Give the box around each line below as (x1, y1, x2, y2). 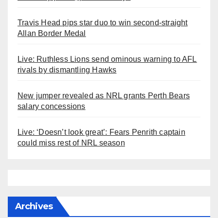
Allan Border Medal (18, 29, 86, 37)
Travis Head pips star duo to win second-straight (18, 18, 188, 27)
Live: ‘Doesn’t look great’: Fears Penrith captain (18, 127, 185, 136)
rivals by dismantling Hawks (18, 65, 117, 74)
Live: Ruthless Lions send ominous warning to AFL (18, 54, 197, 63)
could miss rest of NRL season (18, 138, 125, 147)
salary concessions (18, 102, 86, 110)
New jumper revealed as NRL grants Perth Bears (18, 91, 190, 100)
